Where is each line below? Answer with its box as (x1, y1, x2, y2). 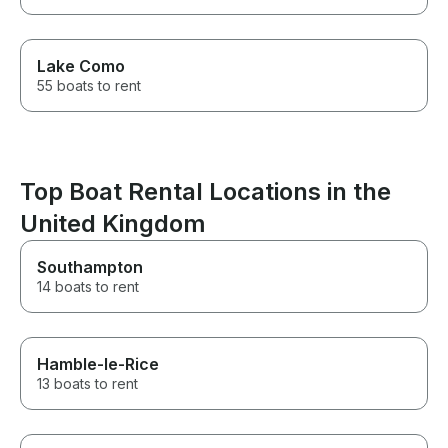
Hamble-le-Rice (37, 354, 159, 375)
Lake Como (37, 56, 125, 77)
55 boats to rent (37, 77, 141, 95)
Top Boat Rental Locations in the (20, 177, 391, 207)
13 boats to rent (37, 375, 138, 393)
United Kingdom (20, 209, 206, 239)
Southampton (37, 257, 143, 278)
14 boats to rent (37, 278, 139, 296)
